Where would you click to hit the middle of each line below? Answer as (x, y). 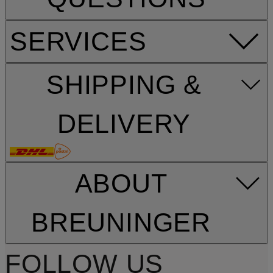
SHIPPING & (124, 85)
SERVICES (78, 42)
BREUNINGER (121, 223)
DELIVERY (124, 124)
